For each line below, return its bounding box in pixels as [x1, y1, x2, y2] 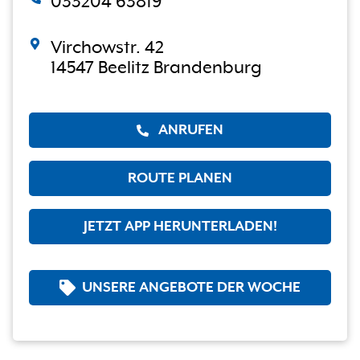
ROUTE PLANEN [128, 170, 232, 186]
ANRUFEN [158, 122, 223, 138]
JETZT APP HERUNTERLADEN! [83, 219, 277, 235]
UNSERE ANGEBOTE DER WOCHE [82, 280, 301, 296]
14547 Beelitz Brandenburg [51, 58, 262, 78]
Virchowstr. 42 [51, 38, 164, 58]
